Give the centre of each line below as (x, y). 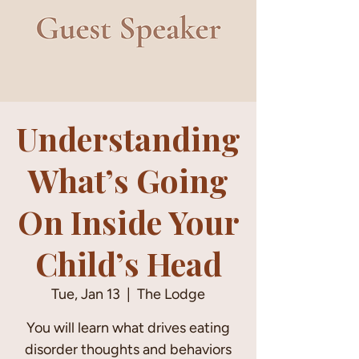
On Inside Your (128, 222)
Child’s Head (128, 263)
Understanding (128, 138)
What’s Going (128, 180)
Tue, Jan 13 (86, 294)
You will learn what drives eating (128, 328)
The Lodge (171, 294)
